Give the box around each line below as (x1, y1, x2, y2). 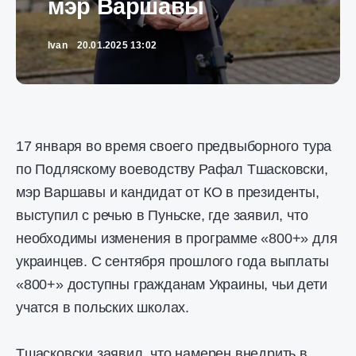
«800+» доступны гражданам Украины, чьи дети (16, 277, 327, 292)
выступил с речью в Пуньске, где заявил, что (16, 207, 308, 223)
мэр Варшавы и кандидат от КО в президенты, (16, 184, 319, 200)
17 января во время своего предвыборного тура (16, 138, 332, 154)
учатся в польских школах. (16, 300, 190, 315)
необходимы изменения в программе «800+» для (16, 230, 338, 246)
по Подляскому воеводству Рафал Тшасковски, (16, 161, 328, 177)
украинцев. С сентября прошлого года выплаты (16, 253, 329, 269)
